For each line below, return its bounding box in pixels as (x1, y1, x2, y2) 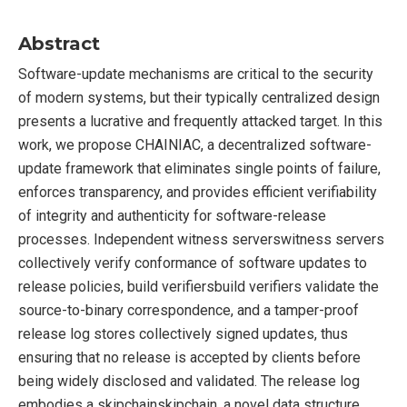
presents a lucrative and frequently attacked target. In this (18, 113, 382, 130)
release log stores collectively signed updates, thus (18, 325, 348, 342)
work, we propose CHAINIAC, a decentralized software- (18, 136, 372, 154)
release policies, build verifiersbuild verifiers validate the (18, 278, 379, 295)
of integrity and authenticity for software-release (18, 207, 326, 224)
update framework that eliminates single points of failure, (18, 160, 381, 177)
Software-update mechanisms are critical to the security (18, 65, 373, 83)
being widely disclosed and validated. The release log (18, 372, 360, 390)
